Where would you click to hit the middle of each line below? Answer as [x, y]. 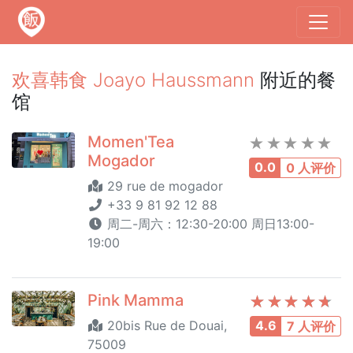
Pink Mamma [136, 300]
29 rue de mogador [163, 186]
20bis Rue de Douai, [165, 325]
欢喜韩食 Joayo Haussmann [133, 80]
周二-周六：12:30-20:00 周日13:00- [209, 224]
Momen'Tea [131, 142]
